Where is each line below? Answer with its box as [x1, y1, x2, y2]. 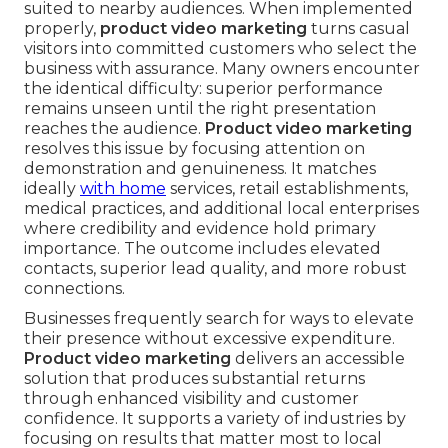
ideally [24, 179, 80, 199]
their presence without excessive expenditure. [24, 329, 395, 349]
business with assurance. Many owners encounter [24, 59, 420, 79]
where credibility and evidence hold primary [24, 219, 376, 239]
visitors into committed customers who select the [24, 39, 417, 59]
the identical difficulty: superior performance [24, 79, 383, 99]
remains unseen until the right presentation [24, 99, 376, 119]
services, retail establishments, [166, 179, 408, 199]
